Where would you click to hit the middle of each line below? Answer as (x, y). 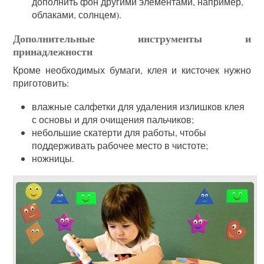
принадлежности (53, 51)
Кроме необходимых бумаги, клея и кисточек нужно (132, 70)
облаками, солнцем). (77, 14)
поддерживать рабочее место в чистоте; (120, 145)
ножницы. (53, 158)
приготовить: (41, 82)
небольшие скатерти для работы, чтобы (119, 132)
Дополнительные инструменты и (132, 38)
